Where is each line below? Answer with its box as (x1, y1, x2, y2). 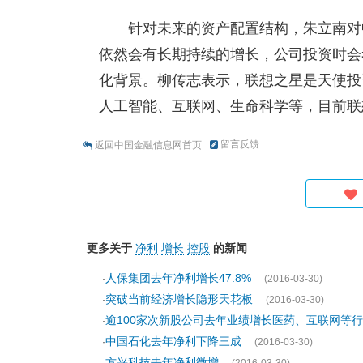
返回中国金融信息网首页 (95, 139, 202, 151)
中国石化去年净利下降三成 (105, 335, 245, 348)
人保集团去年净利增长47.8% (105, 271, 254, 284)
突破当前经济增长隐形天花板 (105, 293, 256, 305)
